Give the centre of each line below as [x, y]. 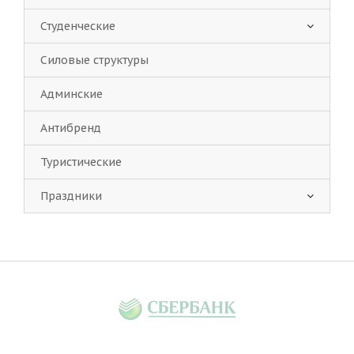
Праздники [71, 196]
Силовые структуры [94, 60]
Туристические [81, 162]
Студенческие [78, 26]
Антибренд [71, 128]
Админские [72, 94]
